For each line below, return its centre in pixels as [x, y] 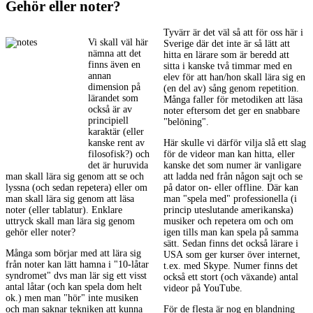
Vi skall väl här [118, 43]
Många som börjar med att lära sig [73, 254]
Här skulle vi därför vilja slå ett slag [235, 143]
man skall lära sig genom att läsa [70, 199]
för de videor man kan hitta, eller [229, 154]
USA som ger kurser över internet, [232, 255]
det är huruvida [118, 166]
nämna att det [115, 54]
